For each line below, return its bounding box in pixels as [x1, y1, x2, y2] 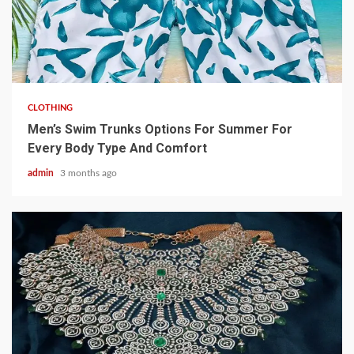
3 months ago [60, 168, 117, 178]
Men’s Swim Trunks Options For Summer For [28, 122, 292, 137]
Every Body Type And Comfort [28, 141, 207, 156]
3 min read [28, 55, 76, 65]
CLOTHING [28, 104, 73, 112]
